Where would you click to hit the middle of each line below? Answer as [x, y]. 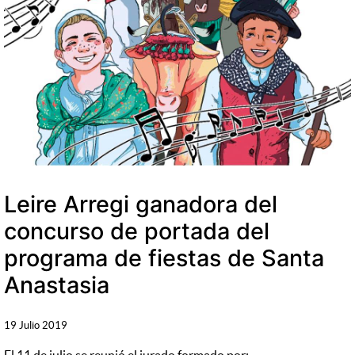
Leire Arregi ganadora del [141, 204]
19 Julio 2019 [36, 326]
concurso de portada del [137, 231]
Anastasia [57, 284]
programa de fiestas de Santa [164, 258]
